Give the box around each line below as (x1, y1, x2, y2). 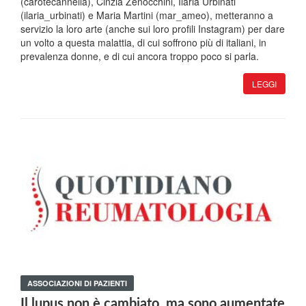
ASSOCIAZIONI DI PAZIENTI (27, 277, 127, 288)
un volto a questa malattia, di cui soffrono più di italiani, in (20, 35, 266, 49)
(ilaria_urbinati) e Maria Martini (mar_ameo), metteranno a (20, 8, 273, 22)
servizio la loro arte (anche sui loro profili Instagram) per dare (20, 21, 285, 36)
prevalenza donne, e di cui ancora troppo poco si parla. (20, 48, 259, 63)
